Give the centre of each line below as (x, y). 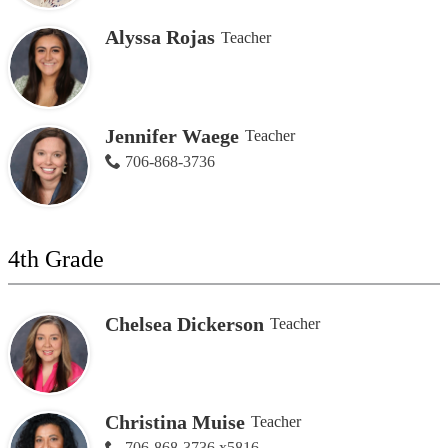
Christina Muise (174, 421)
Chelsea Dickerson (184, 323)
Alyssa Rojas (159, 37)
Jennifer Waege (171, 135)
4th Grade (56, 258)
